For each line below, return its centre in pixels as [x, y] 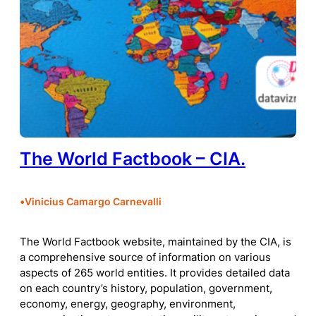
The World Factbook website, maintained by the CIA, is [156, 242]
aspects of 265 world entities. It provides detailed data [155, 273]
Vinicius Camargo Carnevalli [93, 202]
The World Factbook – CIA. [133, 158]
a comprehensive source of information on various [145, 258]
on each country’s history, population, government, [146, 289]
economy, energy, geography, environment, [128, 304]
